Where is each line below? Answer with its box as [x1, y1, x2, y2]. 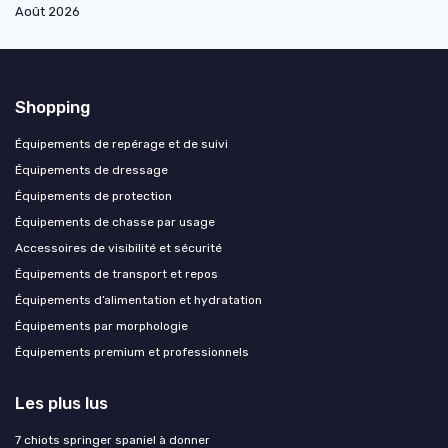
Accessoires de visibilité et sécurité [15, 241, 222, 256]
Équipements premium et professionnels [15, 345, 249, 360]
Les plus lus [15, 393, 108, 414]
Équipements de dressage [15, 163, 168, 178]
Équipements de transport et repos [15, 267, 218, 282]
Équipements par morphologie [15, 319, 188, 334]
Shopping [15, 97, 90, 118]
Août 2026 [15, 4, 80, 20]
